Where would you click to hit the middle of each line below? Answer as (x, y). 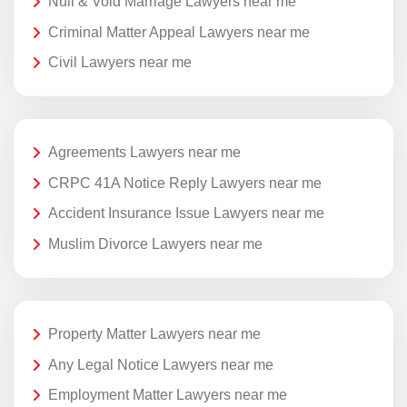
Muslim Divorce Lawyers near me (155, 244)
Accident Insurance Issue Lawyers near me (186, 213)
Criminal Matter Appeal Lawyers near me (179, 32)
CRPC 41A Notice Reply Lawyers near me (185, 183)
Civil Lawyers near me (120, 63)
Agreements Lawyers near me (144, 153)
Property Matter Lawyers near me (154, 334)
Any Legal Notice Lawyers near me (161, 364)
